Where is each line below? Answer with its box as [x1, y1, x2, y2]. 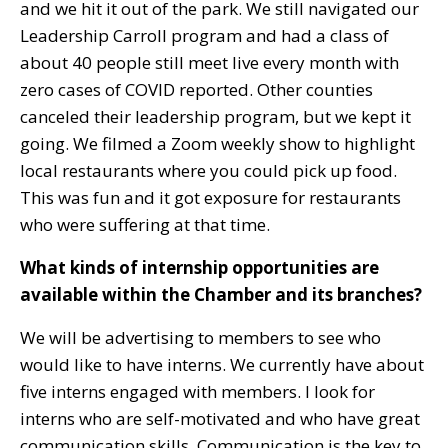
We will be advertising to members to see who [20, 325, 381, 349]
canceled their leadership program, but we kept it [20, 104, 411, 128]
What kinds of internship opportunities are [20, 255, 379, 279]
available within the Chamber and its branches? [20, 282, 422, 306]
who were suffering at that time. [20, 212, 270, 236]
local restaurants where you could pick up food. [20, 158, 397, 182]
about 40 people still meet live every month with [20, 50, 399, 74]
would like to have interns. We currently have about [20, 352, 424, 376]
